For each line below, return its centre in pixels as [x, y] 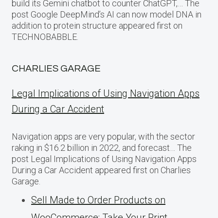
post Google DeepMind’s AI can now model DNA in [107, 15]
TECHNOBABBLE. [45, 37]
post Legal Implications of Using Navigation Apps [104, 159]
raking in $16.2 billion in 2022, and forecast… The [102, 148]
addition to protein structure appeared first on [97, 26]
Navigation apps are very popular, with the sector [103, 137]
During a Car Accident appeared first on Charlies [101, 170]
